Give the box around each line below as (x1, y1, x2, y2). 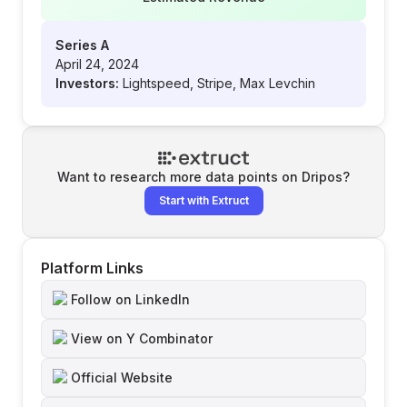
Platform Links (41, 259, 144, 277)
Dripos (302, 169, 342, 184)
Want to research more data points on (57, 169, 302, 184)
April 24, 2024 (55, 56, 139, 72)
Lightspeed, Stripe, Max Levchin (123, 75, 315, 91)
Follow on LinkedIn (71, 292, 190, 307)
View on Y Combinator (71, 331, 213, 346)
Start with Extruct (158, 194, 249, 207)
